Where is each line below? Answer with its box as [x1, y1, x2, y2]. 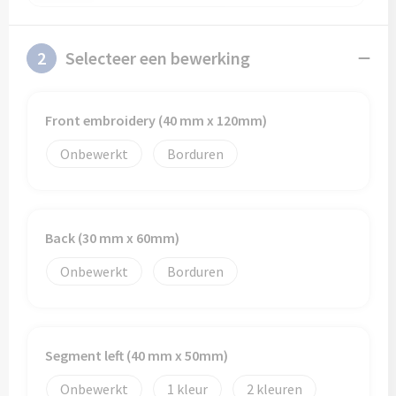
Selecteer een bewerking [65, 47, 250, 69]
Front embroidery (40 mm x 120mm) [44, 111, 267, 129]
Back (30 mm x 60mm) [44, 229, 179, 247]
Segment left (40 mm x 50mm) [44, 346, 228, 364]
